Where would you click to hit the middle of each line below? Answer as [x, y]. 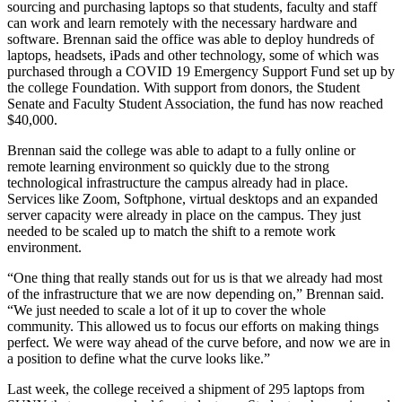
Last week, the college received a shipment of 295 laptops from [186, 389]
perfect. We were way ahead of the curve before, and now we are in [199, 342]
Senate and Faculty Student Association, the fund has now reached [195, 103]
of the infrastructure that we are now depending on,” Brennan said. [196, 293]
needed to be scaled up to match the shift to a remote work [171, 231]
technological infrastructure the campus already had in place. [178, 182]
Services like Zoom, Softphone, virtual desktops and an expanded [192, 198]
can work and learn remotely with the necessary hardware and [182, 22]
